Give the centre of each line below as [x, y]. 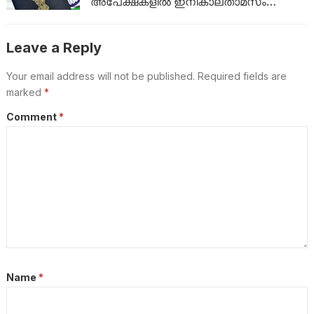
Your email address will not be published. [100, 76]
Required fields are [242, 76]
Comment [32, 117]
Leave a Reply [54, 48]
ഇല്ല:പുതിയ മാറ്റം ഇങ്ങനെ [164, 16]
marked [25, 93]
